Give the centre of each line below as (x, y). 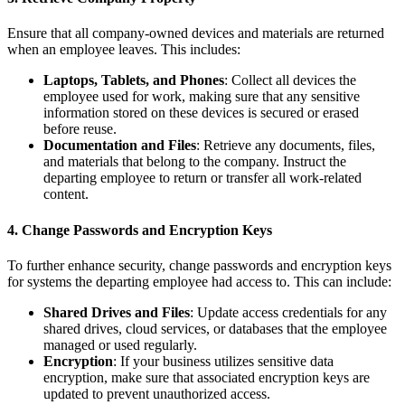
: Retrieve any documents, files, (286, 146)
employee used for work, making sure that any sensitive (202, 97)
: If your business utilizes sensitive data (223, 361)
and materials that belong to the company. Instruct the (195, 162)
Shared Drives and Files (117, 312)
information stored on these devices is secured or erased (201, 113)
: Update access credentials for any (288, 312)
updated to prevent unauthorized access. (157, 393)
